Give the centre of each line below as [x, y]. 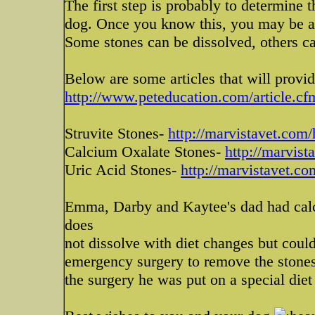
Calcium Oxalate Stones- [145, 152]
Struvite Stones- [116, 133]
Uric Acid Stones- [123, 170]
